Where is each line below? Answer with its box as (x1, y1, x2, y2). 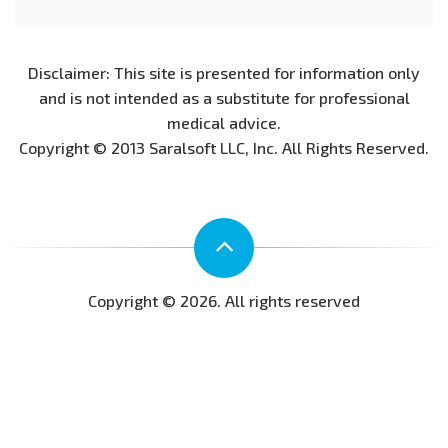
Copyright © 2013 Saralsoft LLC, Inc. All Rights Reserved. (19, 137, 429, 157)
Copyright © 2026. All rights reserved (88, 290, 360, 310)
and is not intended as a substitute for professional (38, 87, 410, 107)
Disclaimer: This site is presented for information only (28, 62, 420, 82)
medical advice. (167, 112, 281, 132)
